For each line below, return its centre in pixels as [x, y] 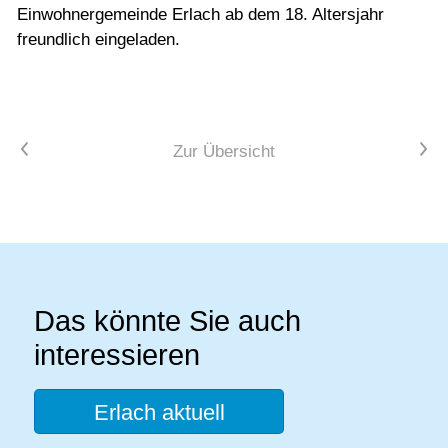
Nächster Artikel [368, 149]
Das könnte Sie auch [167, 321]
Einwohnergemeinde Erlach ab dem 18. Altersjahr [200, 14]
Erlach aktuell [159, 413]
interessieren [117, 355]
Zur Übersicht [224, 151]
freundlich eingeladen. [98, 39]
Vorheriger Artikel [84, 149]
